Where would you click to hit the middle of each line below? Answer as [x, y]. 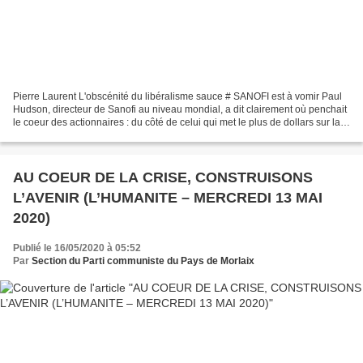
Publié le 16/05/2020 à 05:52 [77, 248]
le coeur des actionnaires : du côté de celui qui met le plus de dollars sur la [177, 122]
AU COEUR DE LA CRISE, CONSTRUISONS [163, 177]
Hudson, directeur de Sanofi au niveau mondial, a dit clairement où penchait [180, 109]
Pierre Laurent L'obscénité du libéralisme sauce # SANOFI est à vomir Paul [177, 96]
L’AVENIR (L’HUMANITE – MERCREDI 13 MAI [168, 197]
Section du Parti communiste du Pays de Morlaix [143, 261]
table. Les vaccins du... [63, 135]
